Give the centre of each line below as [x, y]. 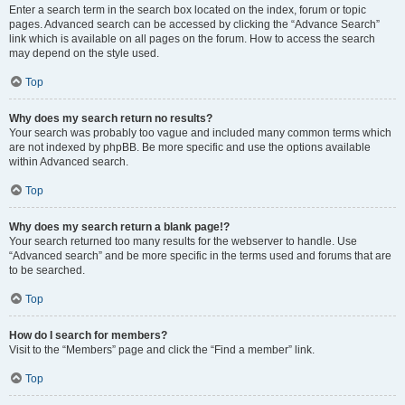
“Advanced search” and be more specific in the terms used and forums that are [200, 256]
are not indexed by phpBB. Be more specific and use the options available [190, 147]
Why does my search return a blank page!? [119, 227]
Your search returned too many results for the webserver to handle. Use [183, 241]
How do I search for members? [88, 335]
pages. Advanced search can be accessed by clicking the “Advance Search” [194, 24]
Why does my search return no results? [111, 118]
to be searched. [47, 270]
